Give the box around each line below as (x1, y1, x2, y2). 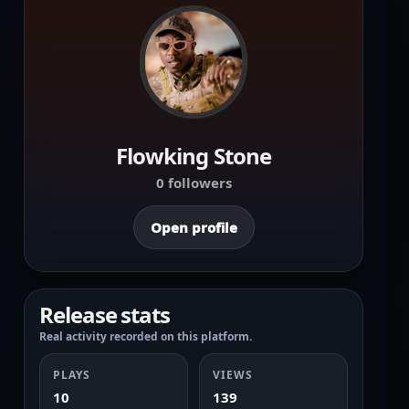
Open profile (150, 217, 237, 236)
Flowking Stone (116, 141, 271, 171)
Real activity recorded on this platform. (39, 329, 252, 344)
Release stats (39, 299, 170, 330)
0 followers (155, 173, 232, 192)
